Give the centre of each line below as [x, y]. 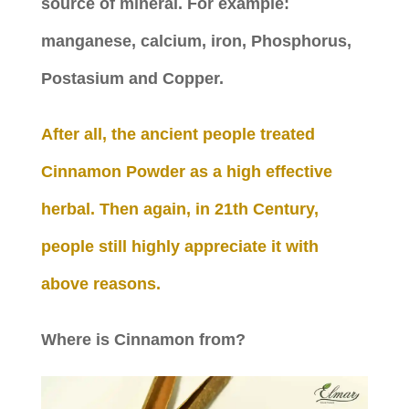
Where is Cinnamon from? [143, 340]
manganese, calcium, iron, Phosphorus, [196, 41]
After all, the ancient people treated [178, 134]
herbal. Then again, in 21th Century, [179, 209]
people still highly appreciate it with [179, 246]
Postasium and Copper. [132, 79]
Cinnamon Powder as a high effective [186, 172]
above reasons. [100, 284]
